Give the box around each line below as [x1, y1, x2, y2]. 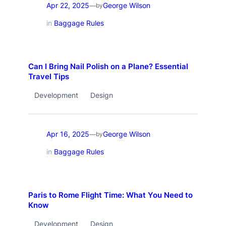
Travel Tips [28, 72, 69, 81]
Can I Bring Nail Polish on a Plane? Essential [28, 62, 188, 71]
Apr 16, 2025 [46, 130, 89, 139]
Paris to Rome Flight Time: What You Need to [28, 190, 193, 200]
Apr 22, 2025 [46, 1, 89, 10]
